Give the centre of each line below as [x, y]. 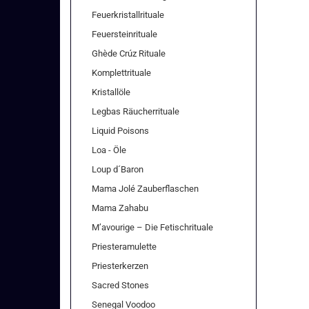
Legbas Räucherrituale [136, 111]
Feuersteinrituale [124, 34]
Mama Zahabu [120, 208]
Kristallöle [111, 92]
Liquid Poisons [120, 131]
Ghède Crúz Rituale [129, 53]
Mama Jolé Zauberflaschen [145, 189]
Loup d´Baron [118, 169]
